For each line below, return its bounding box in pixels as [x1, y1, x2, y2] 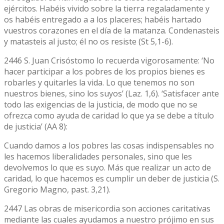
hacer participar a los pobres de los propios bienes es [4, 65, 205, 77]
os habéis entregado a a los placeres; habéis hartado [4, 13, 201, 25]
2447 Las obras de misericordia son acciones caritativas [4, 202, 210, 214]
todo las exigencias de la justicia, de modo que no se [4, 98, 197, 110]
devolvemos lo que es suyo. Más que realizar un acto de [4, 161, 211, 173]
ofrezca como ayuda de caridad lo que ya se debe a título [4, 109, 214, 121]
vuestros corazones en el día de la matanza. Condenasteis [4, 24, 219, 36]
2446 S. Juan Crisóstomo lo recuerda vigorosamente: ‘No [4, 54, 214, 66]
